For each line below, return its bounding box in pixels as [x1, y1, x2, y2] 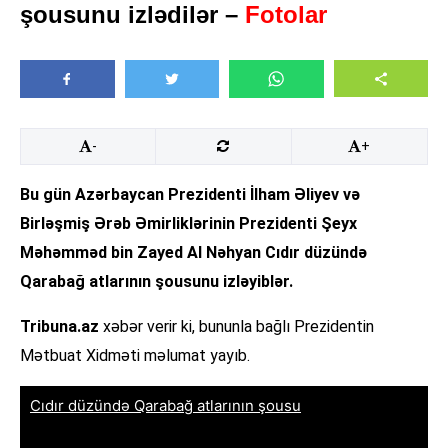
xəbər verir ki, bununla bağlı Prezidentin [99, 317, 374, 337]
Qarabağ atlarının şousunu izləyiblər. [20, 272, 293, 292]
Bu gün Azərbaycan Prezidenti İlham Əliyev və [20, 185, 360, 205]
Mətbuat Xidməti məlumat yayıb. [20, 346, 250, 366]
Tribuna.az [20, 317, 99, 337]
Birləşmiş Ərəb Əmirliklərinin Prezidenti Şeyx [20, 214, 357, 234]
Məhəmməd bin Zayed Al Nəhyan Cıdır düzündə [20, 243, 367, 263]
